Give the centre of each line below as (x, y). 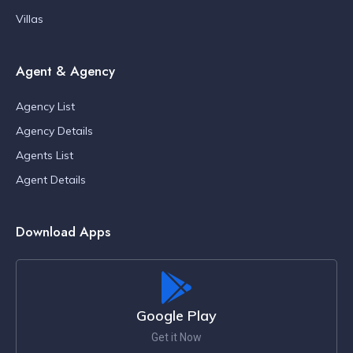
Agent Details (51, 180)
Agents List (45, 155)
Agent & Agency (65, 71)
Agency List (45, 106)
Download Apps (63, 232)
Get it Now (176, 337)
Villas (30, 19)
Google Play (176, 316)
